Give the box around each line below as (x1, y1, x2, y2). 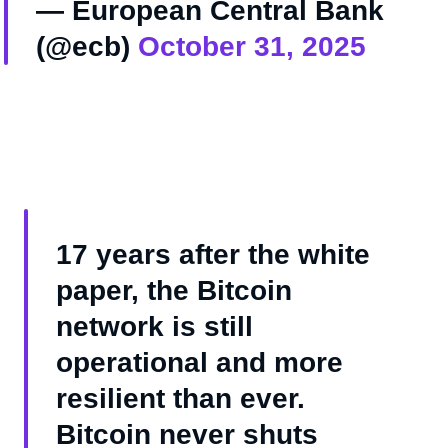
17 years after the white (56, 239, 370, 271)
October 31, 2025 (137, 31, 366, 63)
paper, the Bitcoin (56, 275, 292, 307)
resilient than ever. (56, 383, 305, 415)
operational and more (56, 347, 343, 379)
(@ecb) (35, 31, 138, 63)
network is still (56, 311, 253, 343)
